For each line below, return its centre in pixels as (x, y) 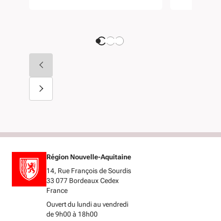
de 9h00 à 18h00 (72, 214)
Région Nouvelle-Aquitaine (89, 157)
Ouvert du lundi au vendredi (87, 204)
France (57, 190)
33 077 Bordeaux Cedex (83, 180)
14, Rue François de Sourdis (89, 170)
